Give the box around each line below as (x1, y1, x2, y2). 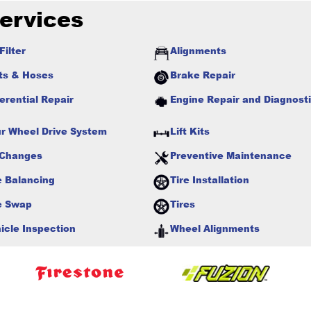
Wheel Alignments (170, 221, 260, 235)
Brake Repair (170, 68, 235, 81)
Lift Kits (170, 124, 210, 137)
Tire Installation (170, 173, 249, 186)
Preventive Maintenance (170, 149, 292, 162)
